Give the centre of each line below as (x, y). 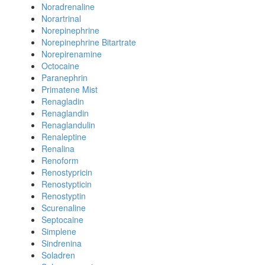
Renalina (58, 148)
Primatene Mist (70, 89)
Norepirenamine (72, 54)
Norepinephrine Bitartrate (89, 42)
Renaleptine (64, 137)
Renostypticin (67, 184)
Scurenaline (64, 208)
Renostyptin (64, 196)
